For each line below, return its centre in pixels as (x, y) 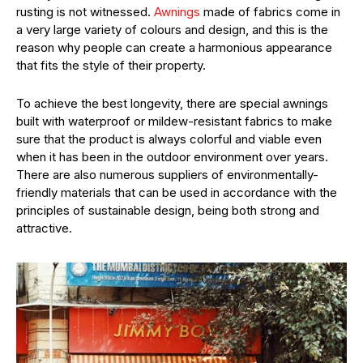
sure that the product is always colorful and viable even (169, 139)
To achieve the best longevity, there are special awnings (172, 104)
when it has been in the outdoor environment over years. (172, 157)
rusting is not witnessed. (85, 12)
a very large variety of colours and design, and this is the (172, 30)
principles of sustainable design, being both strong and (168, 211)
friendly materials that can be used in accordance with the (177, 193)
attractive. (44, 228)
